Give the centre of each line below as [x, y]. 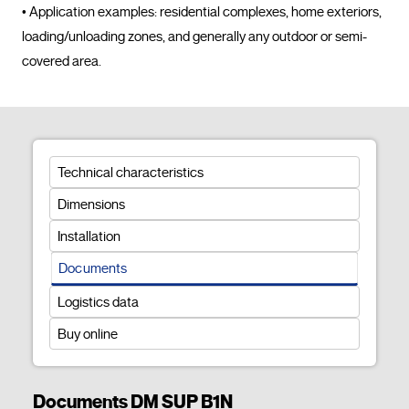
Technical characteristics [130, 172]
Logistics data [98, 302]
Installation [89, 236]
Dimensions [91, 204]
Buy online [87, 334]
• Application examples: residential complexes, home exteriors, [202, 12]
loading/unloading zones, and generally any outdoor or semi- [194, 37]
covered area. [138, 62]
